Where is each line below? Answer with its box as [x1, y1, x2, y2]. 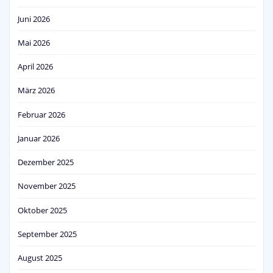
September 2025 [18, 228, 77, 239]
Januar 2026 [18, 132, 60, 144]
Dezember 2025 [18, 157, 74, 168]
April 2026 [18, 61, 53, 73]
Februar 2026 [18, 108, 65, 120]
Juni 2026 [18, 13, 50, 24]
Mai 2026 [18, 37, 50, 48]
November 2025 [18, 180, 76, 192]
